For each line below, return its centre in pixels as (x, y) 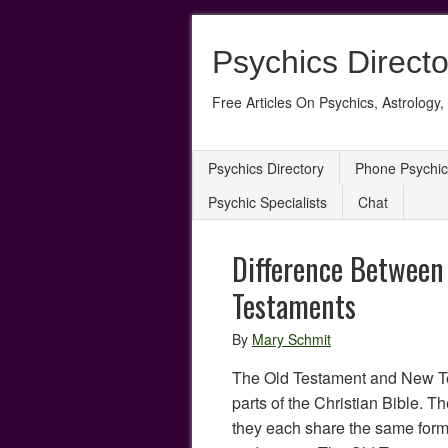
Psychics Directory (266, 168)
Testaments (294, 305)
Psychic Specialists (267, 202)
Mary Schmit (291, 339)
